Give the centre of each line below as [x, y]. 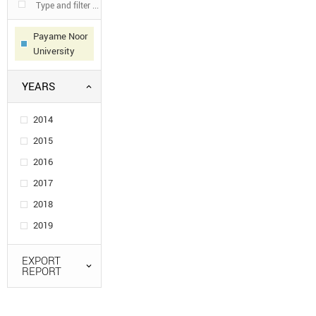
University [54, 51]
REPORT [42, 271]
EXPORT [41, 261]
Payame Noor [60, 36]
